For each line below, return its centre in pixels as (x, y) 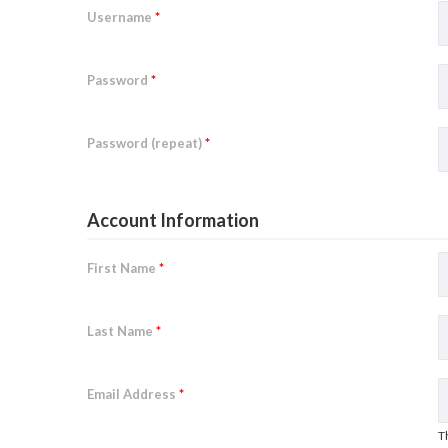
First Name (123, 268)
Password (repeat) (146, 143)
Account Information (173, 220)
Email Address (133, 394)
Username (121, 17)
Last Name (121, 331)
